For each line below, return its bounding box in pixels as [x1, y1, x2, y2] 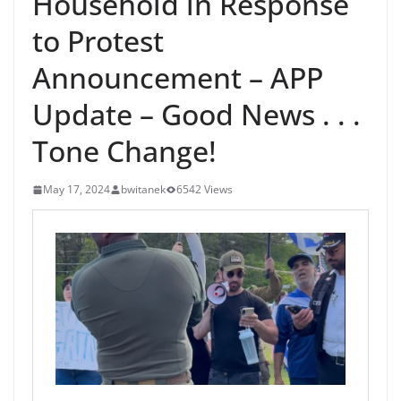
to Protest [32, 21, 164, 61]
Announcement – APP [32, 58, 323, 98]
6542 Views [176, 182, 233, 198]
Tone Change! [32, 132, 217, 171]
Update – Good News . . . [32, 95, 361, 134]
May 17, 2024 [43, 182, 110, 198]
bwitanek [121, 182, 166, 198]
